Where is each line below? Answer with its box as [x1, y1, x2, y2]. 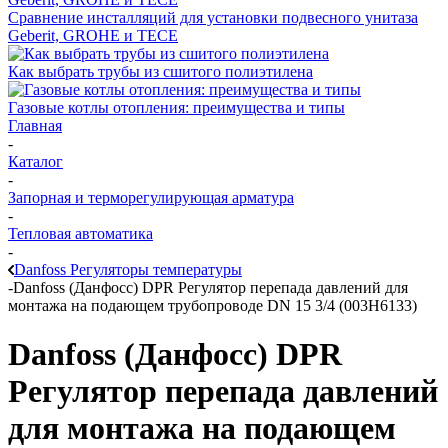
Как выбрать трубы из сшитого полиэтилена [8, 63, 313, 80]
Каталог [8, 153, 63, 170]
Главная [8, 117, 62, 134]
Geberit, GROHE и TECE [8, 27, 178, 44]
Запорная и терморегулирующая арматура [8, 189, 294, 206]
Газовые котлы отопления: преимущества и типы [8, 99, 345, 116]
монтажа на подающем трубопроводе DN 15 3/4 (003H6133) [8, 297, 417, 314]
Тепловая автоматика [8, 225, 153, 242]
